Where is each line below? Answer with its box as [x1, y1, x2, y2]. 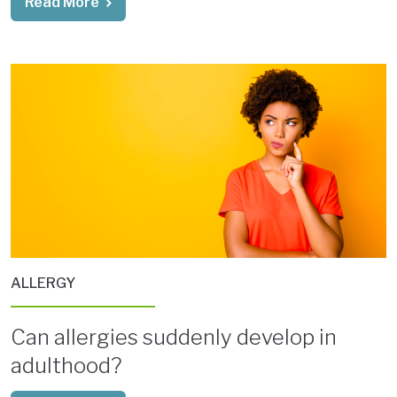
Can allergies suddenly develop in [11, 324, 337, 351]
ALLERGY [11, 275, 75, 292]
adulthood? [11, 353, 121, 379]
